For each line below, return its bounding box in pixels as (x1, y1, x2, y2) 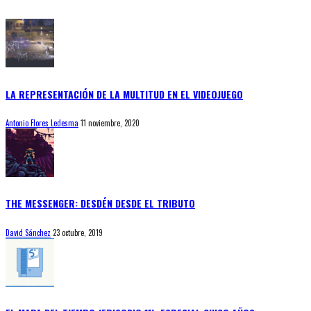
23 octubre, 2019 (53, 226, 103, 238)
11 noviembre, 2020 (81, 117, 140, 129)
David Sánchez (6, 226, 51, 238)
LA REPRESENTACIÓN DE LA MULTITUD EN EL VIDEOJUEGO (6, 86, 243, 101)
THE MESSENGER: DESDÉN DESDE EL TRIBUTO (6, 196, 195, 211)
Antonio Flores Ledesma (6, 117, 78, 129)
